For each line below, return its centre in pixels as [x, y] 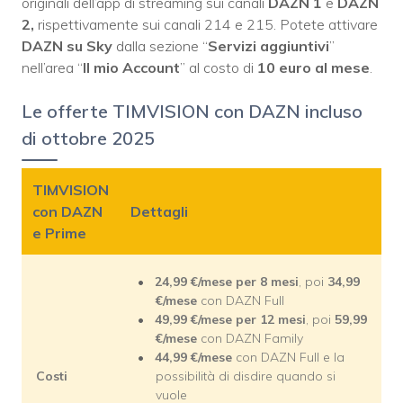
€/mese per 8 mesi [245, 282]
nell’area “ [52, 68]
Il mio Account [131, 68]
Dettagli [159, 212]
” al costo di [219, 68]
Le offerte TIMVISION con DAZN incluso [192, 112]
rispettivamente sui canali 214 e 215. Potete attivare [206, 25]
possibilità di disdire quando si [246, 376]
